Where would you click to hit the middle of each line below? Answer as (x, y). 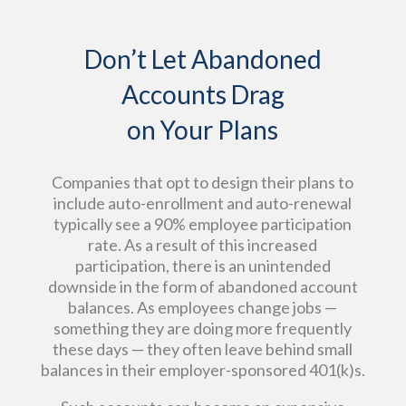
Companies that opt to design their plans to (203, 182)
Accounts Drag (203, 94)
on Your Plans (203, 129)
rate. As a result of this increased (203, 244)
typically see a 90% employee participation (203, 223)
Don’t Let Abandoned (203, 58)
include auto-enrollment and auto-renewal (203, 203)
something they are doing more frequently (203, 328)
